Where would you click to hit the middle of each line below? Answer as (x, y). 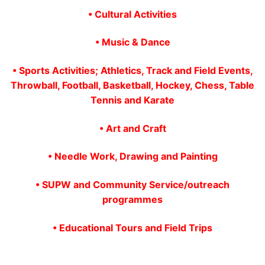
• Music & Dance (132, 42)
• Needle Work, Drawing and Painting (132, 156)
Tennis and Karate (132, 100)
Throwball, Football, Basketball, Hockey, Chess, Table (132, 85)
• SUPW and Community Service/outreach (132, 185)
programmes (132, 199)
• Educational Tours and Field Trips (132, 227)
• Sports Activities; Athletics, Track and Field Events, (132, 71)
